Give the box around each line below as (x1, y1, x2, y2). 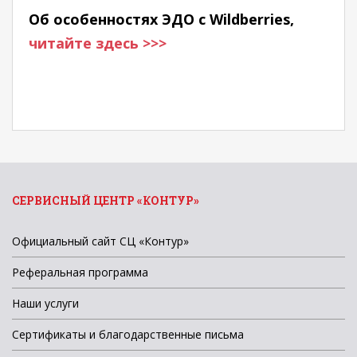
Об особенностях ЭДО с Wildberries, (29, 10, 294, 29)
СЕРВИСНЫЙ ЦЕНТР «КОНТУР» (12, 193, 199, 208)
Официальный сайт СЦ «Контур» (12, 233, 189, 249)
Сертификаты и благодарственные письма (12, 327, 244, 342)
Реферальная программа (12, 265, 148, 280)
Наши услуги (12, 296, 79, 311)
